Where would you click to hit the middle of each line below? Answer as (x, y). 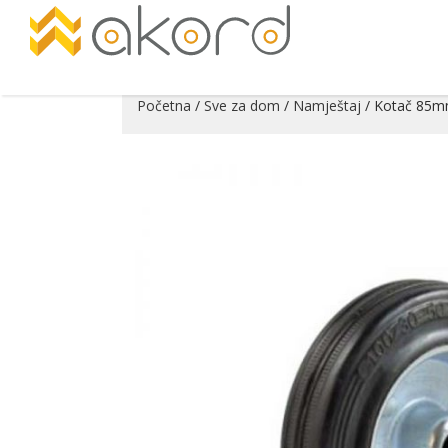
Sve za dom (242, 105)
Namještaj (327, 105)
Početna (164, 105)
